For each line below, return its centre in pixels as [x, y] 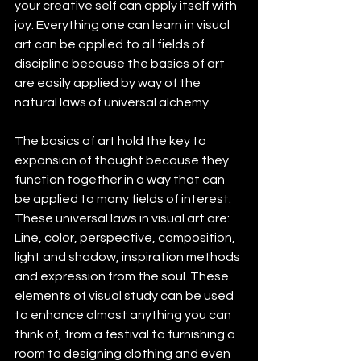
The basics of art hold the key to [112, 141]
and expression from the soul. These [123, 277]
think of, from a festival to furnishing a [126, 335]
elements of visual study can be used [125, 296]
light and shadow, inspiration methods [129, 257]
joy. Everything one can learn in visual [123, 25]
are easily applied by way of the [109, 83]
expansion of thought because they [123, 161]
